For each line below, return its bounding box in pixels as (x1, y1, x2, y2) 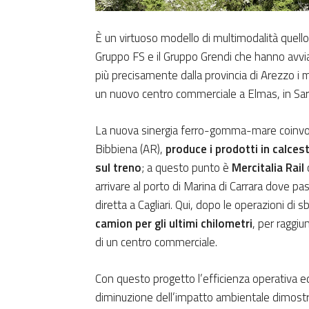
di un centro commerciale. (95, 232, 217, 251)
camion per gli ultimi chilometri (95, 214, 252, 232)
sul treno (95, 158, 141, 177)
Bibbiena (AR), (95, 139, 166, 158)
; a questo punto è (141, 158, 232, 177)
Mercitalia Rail (232, 158, 304, 177)
